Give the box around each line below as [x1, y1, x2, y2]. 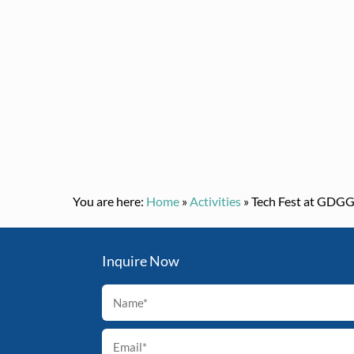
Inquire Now [102, 251, 180, 269]
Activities [190, 193, 241, 209]
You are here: [73, 193, 144, 209]
